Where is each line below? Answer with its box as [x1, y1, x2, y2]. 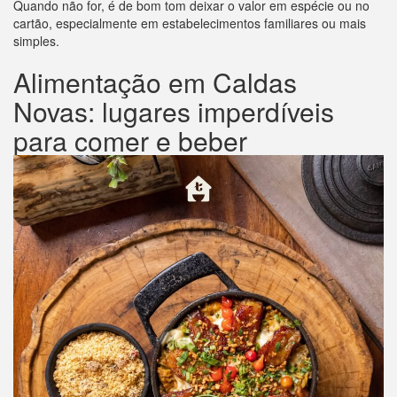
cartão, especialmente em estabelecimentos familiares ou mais [13, 14, 366, 32]
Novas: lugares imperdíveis [13, 92, 334, 130]
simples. [13, 32, 59, 50]
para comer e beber [13, 121, 247, 160]
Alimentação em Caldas [13, 63, 297, 101]
